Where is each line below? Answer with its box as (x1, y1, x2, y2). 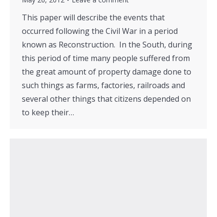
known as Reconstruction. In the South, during (22, 39, 192, 50)
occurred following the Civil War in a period (22, 26, 178, 37)
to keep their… (22, 107, 74, 118)
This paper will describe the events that (22, 12, 165, 23)
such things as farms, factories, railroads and (22, 80, 185, 91)
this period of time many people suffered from (22, 53, 190, 64)
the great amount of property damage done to (22, 66, 191, 77)
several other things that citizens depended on (22, 93, 191, 105)
